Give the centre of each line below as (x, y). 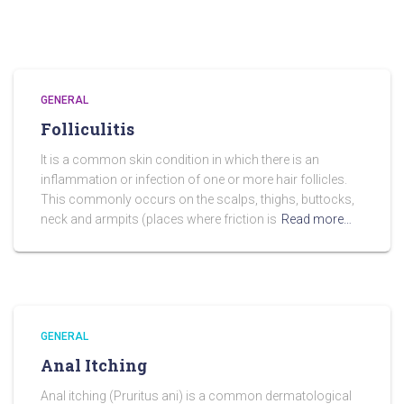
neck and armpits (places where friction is (159, 219)
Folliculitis (87, 129)
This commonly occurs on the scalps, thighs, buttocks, (197, 199)
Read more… (317, 219)
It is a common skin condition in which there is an (180, 160)
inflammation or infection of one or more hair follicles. (194, 179)
